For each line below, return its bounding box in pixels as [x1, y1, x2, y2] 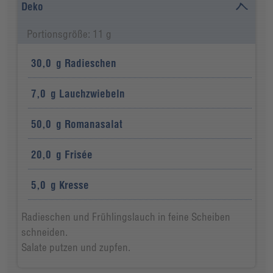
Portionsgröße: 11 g [26, 27, 112, 41]
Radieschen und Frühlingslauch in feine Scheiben [21, 210, 230, 224]
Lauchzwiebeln [59, 87, 126, 101]
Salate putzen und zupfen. [21, 241, 130, 254]
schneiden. [21, 225, 68, 239]
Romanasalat [65, 118, 123, 131]
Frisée [65, 148, 93, 161]
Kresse [59, 179, 90, 192]
